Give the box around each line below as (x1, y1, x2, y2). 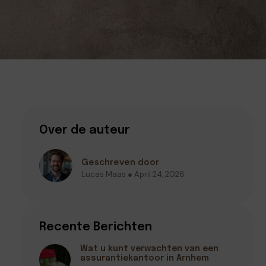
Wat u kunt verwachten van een (80, 245, 218, 253)
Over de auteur (39, 124, 130, 137)
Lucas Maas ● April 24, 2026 (81, 169, 185, 179)
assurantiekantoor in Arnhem (80, 254, 209, 262)
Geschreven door (81, 156, 159, 168)
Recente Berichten (39, 221, 152, 233)
